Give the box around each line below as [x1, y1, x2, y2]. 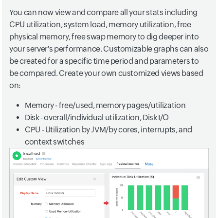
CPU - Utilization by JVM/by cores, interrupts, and [25, 125, 193, 134]
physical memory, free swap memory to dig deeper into [9, 32, 199, 41]
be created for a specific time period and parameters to [9, 56, 199, 66]
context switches [25, 137, 85, 146]
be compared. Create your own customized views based [9, 68, 203, 78]
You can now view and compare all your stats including [9, 7, 198, 17]
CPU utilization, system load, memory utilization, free [9, 19, 191, 29]
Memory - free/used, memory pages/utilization [25, 100, 186, 110]
